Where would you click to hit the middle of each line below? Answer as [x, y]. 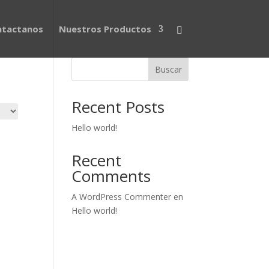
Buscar [168, 69]
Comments [111, 176]
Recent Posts [118, 107]
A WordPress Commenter [122, 197]
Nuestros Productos [105, 29]
